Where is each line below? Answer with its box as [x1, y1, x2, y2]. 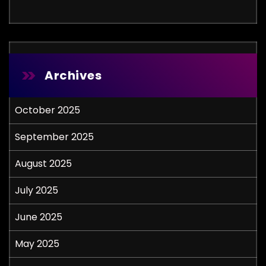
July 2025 [15, 183, 58, 197]
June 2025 [15, 210, 62, 224]
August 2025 [15, 157, 72, 170]
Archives [45, 67, 102, 84]
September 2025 [15, 130, 94, 144]
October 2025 [15, 103, 80, 117]
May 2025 [15, 237, 59, 251]
